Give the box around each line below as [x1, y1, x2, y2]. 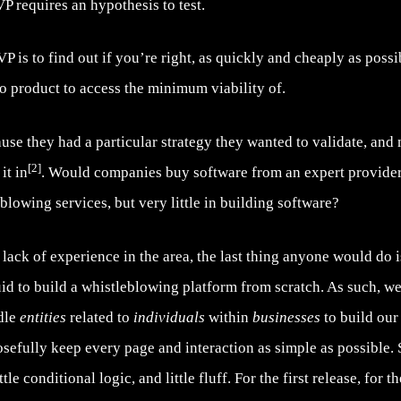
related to [70, 308, 133, 326]
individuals [133, 308, 209, 326]
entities [20, 308, 70, 326]
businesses [252, 308, 320, 326]
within [209, 308, 252, 326]
